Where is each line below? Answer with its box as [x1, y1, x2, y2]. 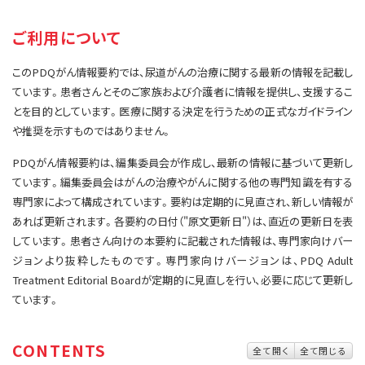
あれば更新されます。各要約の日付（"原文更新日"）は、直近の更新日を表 [12, 213, 353, 229]
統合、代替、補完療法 [25, 41, 130, 58]
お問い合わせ [228, 10, 295, 27]
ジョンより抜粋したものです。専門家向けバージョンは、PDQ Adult [12, 253, 353, 268]
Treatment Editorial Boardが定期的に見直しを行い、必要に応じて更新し [12, 272, 353, 288]
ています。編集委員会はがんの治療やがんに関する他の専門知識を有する [12, 174, 353, 190]
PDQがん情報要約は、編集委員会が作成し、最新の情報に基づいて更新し [12, 155, 353, 170]
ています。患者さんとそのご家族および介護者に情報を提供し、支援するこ [12, 84, 353, 99]
